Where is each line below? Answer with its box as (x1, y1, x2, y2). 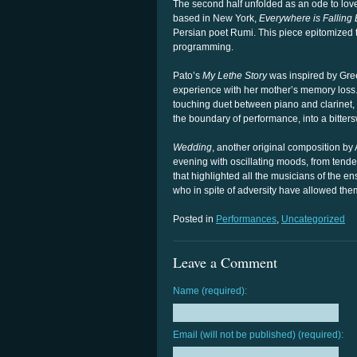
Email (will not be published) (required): (173, 328, 343, 340)
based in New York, (173, 13, 259, 24)
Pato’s (173, 70, 202, 81)
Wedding (173, 142, 212, 153)
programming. (173, 41, 233, 53)
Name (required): (173, 285, 247, 297)
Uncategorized (281, 214, 345, 225)
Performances (216, 214, 277, 225)
